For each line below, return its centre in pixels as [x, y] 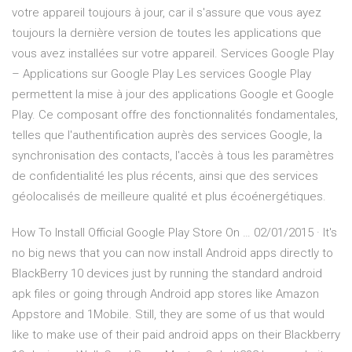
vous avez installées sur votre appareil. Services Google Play [173, 54]
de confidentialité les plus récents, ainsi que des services [165, 176]
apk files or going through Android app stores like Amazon [165, 294]
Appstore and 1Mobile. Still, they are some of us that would [168, 315]
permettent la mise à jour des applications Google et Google [173, 95]
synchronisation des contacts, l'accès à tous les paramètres [173, 156]
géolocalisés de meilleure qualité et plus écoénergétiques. [169, 197]
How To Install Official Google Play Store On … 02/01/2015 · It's [174, 233]
